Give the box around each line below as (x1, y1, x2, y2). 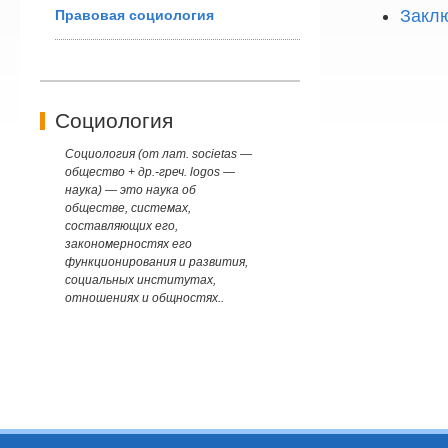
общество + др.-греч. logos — (65, 165, 235, 179)
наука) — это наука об (65, 183, 196, 197)
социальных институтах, (65, 273, 216, 287)
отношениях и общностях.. (65, 291, 224, 305)
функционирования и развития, (65, 255, 248, 269)
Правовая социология (55, 7, 214, 23)
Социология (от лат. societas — (65, 147, 252, 161)
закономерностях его (65, 237, 192, 251)
